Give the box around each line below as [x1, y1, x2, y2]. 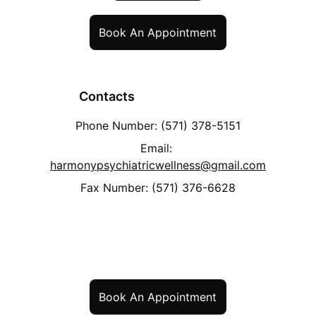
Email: [140, 141, 176, 155]
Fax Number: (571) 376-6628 [80, 181, 236, 195]
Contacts [79, 89, 135, 104]
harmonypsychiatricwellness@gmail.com [49, 158, 266, 172]
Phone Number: [75, 119, 161, 133]
